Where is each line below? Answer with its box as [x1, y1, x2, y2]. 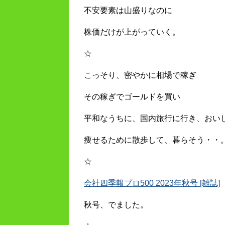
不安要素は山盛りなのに [84, 6, 172, 15]
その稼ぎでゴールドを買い [84, 92, 180, 101]
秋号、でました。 [84, 200, 148, 209]
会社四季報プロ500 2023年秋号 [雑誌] [84, 179, 220, 188]
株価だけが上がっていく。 [84, 28, 180, 37]
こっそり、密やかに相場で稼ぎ [84, 71, 196, 80]
